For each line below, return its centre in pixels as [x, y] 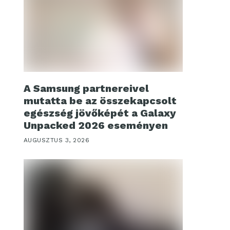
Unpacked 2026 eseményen [96, 125]
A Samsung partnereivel [86, 88]
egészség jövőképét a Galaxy [100, 113]
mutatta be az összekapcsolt [100, 101]
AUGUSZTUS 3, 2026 [57, 140]
